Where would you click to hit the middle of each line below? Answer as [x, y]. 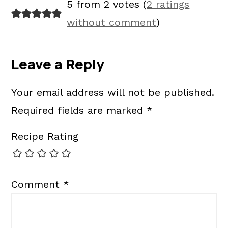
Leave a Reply [58, 64]
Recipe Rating [45, 137]
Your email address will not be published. [113, 92]
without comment [112, 23]
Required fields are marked [79, 111]
